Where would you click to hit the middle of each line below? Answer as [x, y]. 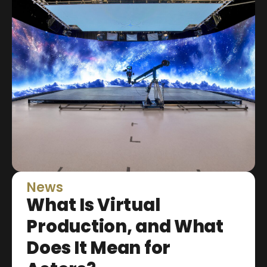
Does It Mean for [98, 248]
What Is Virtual [93, 205]
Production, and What [125, 227]
